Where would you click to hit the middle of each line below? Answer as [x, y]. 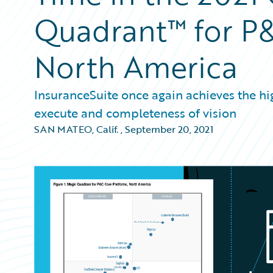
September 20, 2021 [169, 129]
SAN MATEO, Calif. [76, 129]
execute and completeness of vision [135, 113]
